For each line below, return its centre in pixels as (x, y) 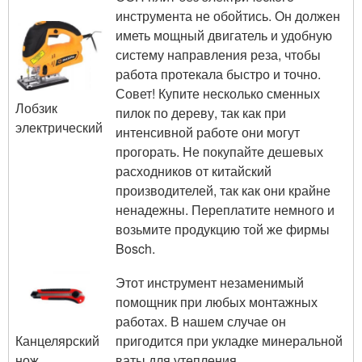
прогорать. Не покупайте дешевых (219, 151)
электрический (59, 128)
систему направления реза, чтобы (218, 54)
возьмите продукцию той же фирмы (223, 229)
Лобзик (36, 108)
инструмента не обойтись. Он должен (228, 15)
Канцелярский (57, 340)
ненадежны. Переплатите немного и (225, 209)
